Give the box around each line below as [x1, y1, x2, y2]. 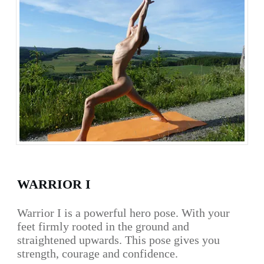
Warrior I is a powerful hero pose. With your [17, 206, 230, 220]
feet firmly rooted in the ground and [17, 220, 189, 233]
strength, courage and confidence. [17, 247, 178, 260]
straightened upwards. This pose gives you [17, 233, 220, 247]
